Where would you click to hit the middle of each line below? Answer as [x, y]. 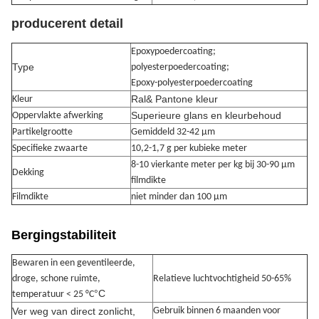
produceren [47, 24]
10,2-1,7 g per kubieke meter [189, 149]
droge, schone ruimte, [56, 279]
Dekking [28, 173]
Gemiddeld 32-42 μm [173, 132]
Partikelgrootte [42, 132]
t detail [103, 24]
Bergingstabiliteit [64, 235]
